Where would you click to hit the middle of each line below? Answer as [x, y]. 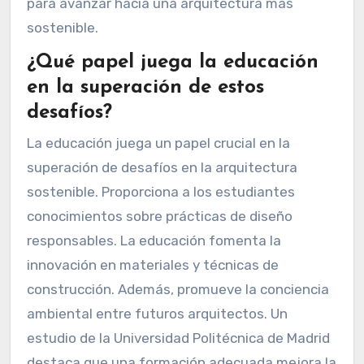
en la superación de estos [145, 87]
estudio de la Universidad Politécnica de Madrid [178, 338]
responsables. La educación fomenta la [154, 241]
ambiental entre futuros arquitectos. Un [157, 314]
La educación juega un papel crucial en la [158, 143]
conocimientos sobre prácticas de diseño [159, 217]
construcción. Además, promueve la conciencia [178, 290]
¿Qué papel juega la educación [172, 62]
